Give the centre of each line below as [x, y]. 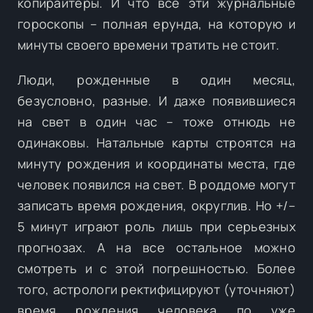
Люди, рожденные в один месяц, [156, 79]
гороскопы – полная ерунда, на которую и [156, 23]
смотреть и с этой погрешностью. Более [156, 268]
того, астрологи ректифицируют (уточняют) [156, 289]
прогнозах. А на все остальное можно [156, 247]
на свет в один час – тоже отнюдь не [156, 121]
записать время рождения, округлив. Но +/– [156, 205]
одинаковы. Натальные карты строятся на [156, 142]
